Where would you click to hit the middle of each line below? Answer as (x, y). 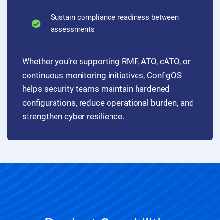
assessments (72, 29)
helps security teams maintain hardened (96, 89)
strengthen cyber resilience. (73, 116)
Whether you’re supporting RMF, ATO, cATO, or (106, 61)
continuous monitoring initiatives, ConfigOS (102, 75)
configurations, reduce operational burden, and (108, 102)
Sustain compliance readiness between (114, 17)
